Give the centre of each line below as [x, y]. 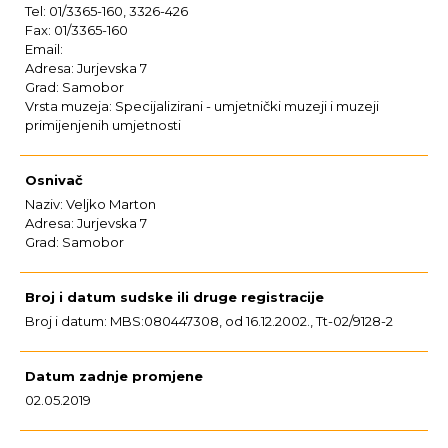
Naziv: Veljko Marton [90, 204]
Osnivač [54, 180]
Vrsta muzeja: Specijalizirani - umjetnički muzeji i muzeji [202, 106]
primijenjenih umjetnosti [103, 125]
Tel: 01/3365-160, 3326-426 [106, 11]
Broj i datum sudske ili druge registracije [174, 297]
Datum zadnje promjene [114, 376]
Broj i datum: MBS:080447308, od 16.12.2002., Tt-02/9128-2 [209, 321]
